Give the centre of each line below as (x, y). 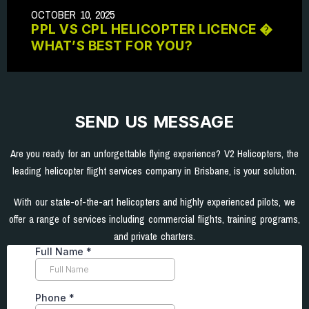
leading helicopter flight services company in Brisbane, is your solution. (154, 170)
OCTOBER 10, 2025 (73, 14)
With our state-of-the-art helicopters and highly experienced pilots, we (154, 201)
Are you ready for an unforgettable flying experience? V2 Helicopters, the (154, 153)
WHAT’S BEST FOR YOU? (111, 46)
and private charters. (154, 236)
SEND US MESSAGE (154, 121)
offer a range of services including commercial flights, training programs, (154, 219)
